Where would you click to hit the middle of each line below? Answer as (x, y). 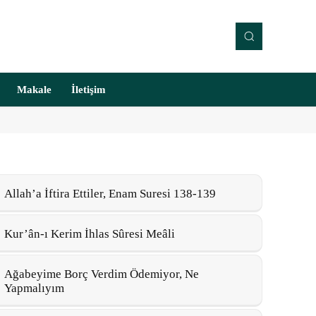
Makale (34, 90)
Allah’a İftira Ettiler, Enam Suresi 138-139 (110, 194)
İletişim (89, 90)
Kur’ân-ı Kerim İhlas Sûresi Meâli (90, 234)
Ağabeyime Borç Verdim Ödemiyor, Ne (102, 274)
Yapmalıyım (34, 288)
